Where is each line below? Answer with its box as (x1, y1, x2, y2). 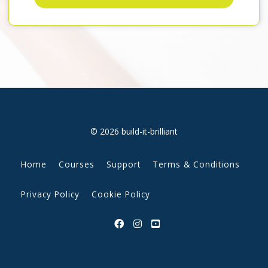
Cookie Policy (92, 188, 150, 200)
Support (106, 159, 141, 170)
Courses (59, 159, 95, 170)
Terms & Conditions (153, 159, 240, 170)
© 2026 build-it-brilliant (90, 126, 178, 138)
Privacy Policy (21, 188, 80, 200)
